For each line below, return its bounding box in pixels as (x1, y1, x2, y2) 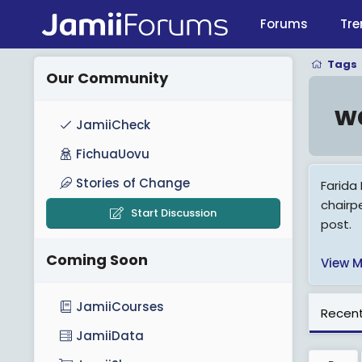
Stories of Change (76, 175, 190, 192)
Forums (260, 15, 308, 32)
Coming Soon (46, 250, 148, 270)
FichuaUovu (76, 145, 149, 162)
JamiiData (76, 327, 144, 344)
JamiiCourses (76, 298, 164, 315)
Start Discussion (128, 205, 217, 221)
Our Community (46, 68, 168, 88)
